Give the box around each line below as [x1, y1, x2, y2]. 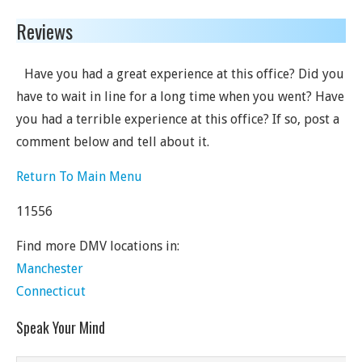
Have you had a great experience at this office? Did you [24, 66, 344, 82]
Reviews [16, 16, 73, 45]
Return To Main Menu [16, 169, 142, 184]
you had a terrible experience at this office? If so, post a [16, 112, 339, 127]
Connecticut [16, 284, 86, 299]
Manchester [16, 261, 83, 276]
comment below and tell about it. [16, 134, 209, 149]
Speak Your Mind [16, 317, 105, 338]
